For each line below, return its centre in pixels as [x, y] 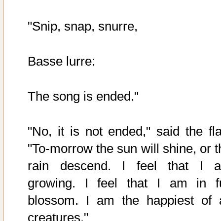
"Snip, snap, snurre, [83, 26]
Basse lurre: [61, 61]
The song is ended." [83, 96]
